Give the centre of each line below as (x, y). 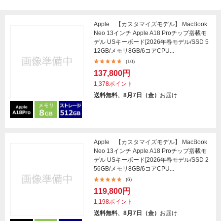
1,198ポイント (113, 202)
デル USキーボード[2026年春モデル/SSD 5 (151, 42)
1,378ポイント (113, 84)
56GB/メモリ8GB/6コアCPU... (134, 169)
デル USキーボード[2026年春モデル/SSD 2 (151, 160)
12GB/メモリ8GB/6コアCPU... (134, 51)
